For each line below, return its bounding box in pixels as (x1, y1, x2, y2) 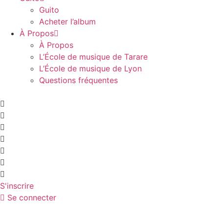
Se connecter (7, 193, 56, 202)
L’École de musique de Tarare (39, 52, 148, 62)
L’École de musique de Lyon (39, 64, 142, 73)
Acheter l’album (39, 17, 96, 26)
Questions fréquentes (39, 75, 118, 85)
